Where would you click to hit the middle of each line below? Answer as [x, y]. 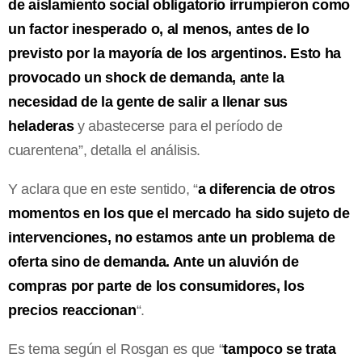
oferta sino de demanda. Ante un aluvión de [154, 261]
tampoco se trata [280, 349]
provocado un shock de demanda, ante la [146, 77]
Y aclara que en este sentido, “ [103, 189]
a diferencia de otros [266, 189]
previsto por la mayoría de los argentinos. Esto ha [175, 53]
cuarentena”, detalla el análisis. [105, 150]
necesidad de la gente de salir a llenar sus [148, 101]
